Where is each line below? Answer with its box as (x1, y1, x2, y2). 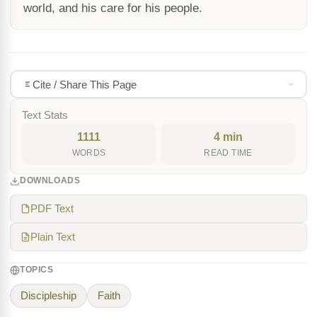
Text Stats (22, 110, 68, 121)
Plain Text (30, 231, 75, 243)
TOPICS (20, 265, 54, 275)
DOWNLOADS (20, 175, 81, 185)
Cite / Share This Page (32, 78, 137, 91)
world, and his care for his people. (23, 1, 202, 15)
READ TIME (204, 149, 253, 157)
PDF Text (30, 203, 74, 214)
